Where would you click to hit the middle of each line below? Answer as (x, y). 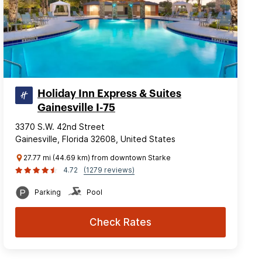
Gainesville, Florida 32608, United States (95, 139)
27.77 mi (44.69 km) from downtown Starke (97, 157)
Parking (48, 192)
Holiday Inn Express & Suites (109, 93)
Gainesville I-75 (76, 107)
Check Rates (120, 222)
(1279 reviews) (109, 170)
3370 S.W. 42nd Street (60, 126)
